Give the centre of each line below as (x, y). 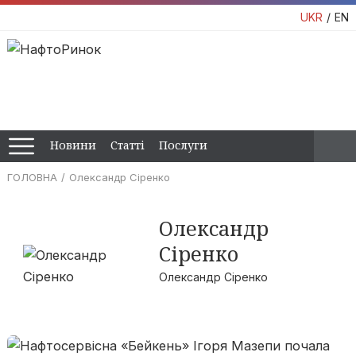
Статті (128, 145)
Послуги (183, 145)
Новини (73, 145)
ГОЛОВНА (32, 177)
